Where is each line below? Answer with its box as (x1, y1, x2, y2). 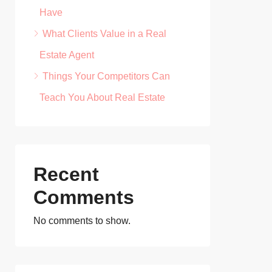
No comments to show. (33, 216, 131, 226)
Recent (33, 163, 99, 185)
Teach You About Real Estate (39, 92, 165, 103)
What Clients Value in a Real (42, 29, 166, 39)
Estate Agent (39, 50, 94, 60)
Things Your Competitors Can (42, 71, 170, 81)
